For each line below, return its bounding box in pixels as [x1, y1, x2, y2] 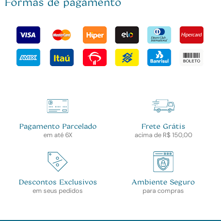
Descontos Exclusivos [18, 177, 97, 186]
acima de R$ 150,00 [134, 130, 192, 139]
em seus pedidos [33, 186, 83, 195]
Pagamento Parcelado [19, 121, 97, 130]
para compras [143, 186, 184, 195]
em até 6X [43, 130, 73, 139]
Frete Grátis [141, 121, 185, 130]
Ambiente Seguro [132, 177, 195, 186]
